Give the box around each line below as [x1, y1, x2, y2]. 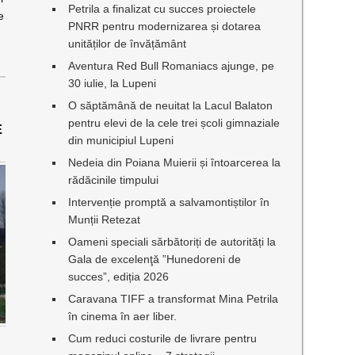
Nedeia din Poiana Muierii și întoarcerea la [68, 156, 281, 169]
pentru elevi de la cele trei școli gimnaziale [68, 116, 281, 129]
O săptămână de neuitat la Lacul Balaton [68, 99, 273, 112]
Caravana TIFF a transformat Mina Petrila [68, 292, 279, 305]
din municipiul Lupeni [68, 134, 174, 147]
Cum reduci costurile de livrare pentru [68, 332, 258, 345]
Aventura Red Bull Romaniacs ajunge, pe [68, 59, 275, 72]
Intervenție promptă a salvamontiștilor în [68, 196, 270, 208]
